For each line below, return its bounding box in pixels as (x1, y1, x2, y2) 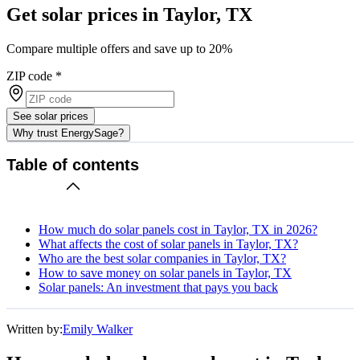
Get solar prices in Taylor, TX (6, 3, 252, 25)
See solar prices (13, 109, 88, 122)
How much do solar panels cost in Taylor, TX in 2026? (39, 222, 317, 236)
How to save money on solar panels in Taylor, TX (39, 265, 292, 280)
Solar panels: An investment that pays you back (39, 280, 278, 294)
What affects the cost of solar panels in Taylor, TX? (39, 236, 298, 251)
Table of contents (6, 156, 139, 174)
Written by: (6, 321, 63, 336)
